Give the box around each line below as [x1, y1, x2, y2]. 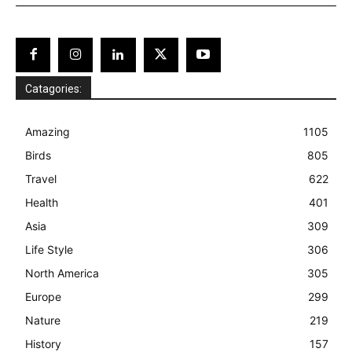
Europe [25, 289, 61, 303]
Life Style [25, 242, 73, 256]
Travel [25, 171, 57, 185]
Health [25, 195, 58, 209]
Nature [25, 313, 60, 327]
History [25, 336, 61, 350]
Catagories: [25, 82, 82, 95]
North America [25, 266, 99, 280]
